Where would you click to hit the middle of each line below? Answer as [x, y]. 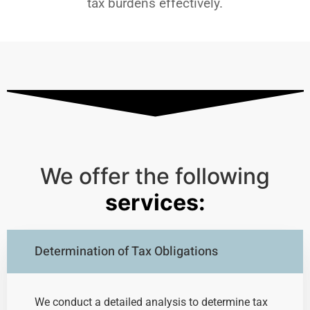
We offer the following [155, 176]
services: [155, 203]
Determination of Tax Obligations [126, 252]
